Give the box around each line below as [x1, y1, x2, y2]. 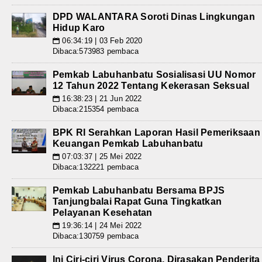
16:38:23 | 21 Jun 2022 [60, 94, 142, 104]
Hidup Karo [53, 23, 105, 33]
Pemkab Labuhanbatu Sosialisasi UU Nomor [53, 70, 256, 80]
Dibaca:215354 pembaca [53, 105, 139, 114]
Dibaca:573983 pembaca [53, 47, 139, 56]
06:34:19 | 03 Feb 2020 [60, 36, 143, 46]
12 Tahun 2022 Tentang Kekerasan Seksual [53, 81, 250, 91]
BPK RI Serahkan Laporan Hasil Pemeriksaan [53, 127, 260, 138]
